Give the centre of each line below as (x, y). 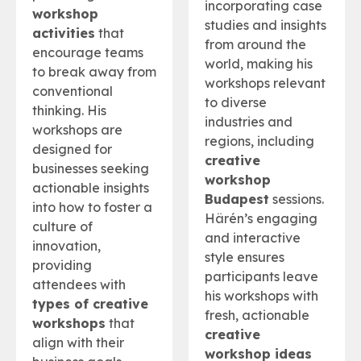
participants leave (261, 277)
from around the (255, 45)
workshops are (77, 130)
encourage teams (88, 53)
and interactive (253, 238)
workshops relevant (265, 83)
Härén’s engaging (261, 219)
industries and (249, 122)
